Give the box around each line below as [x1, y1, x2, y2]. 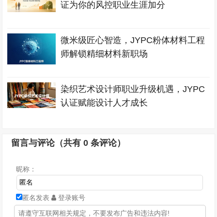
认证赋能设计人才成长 [61, 98, 148, 108]
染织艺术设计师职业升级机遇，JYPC [61, 84, 205, 94]
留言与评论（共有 [11, 138, 84, 148]
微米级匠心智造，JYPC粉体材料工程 [61, 35, 205, 45]
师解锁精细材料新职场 [61, 49, 148, 59]
